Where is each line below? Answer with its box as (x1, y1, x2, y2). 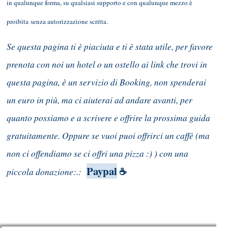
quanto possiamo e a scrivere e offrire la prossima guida (7, 111, 210, 124)
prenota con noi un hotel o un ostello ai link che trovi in (7, 58, 207, 70)
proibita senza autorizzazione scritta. (7, 16, 108, 26)
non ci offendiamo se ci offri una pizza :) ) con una (7, 147, 188, 159)
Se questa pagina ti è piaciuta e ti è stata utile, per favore (7, 40, 213, 52)
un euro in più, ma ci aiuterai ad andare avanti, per (7, 93, 192, 106)
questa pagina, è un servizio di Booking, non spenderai (7, 75, 206, 88)
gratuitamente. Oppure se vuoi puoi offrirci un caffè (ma (7, 129, 210, 141)
